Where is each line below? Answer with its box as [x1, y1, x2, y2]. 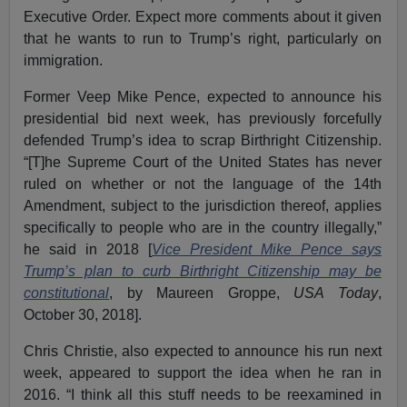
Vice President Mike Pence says [152, 241, 382, 257]
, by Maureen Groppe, [109, 284, 294, 301]
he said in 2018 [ [24, 241, 152, 257]
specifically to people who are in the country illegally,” [24, 219, 382, 235]
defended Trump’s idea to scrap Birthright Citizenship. [24, 132, 382, 148]
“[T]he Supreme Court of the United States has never [24, 154, 382, 170]
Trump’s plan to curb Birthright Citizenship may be [24, 263, 382, 279]
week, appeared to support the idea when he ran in [24, 364, 382, 381]
